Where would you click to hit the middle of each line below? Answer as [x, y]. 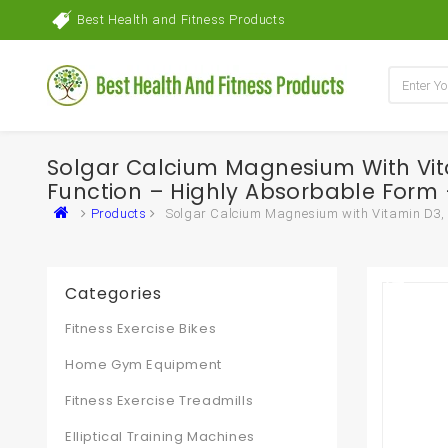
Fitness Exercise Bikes [141, 328]
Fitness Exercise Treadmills [159, 400]
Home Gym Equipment [143, 364]
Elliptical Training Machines [160, 436]
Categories [113, 293]
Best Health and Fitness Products [181, 19]
